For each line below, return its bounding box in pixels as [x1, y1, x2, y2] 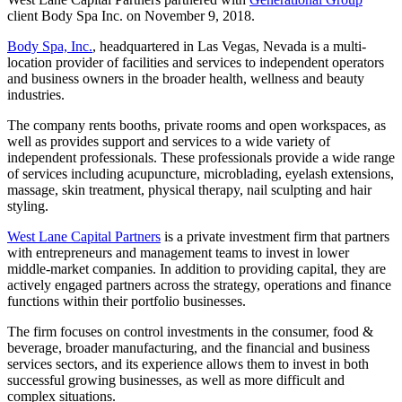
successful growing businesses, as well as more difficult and [7, 371, 345, 388]
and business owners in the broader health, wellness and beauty [7, 70, 364, 86]
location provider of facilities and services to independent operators [7, 54, 384, 70]
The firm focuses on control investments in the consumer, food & [7, 323, 373, 339]
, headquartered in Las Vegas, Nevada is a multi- [92, 38, 366, 54]
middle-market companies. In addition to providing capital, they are [7, 260, 386, 276]
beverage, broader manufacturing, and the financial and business [7, 339, 370, 355]
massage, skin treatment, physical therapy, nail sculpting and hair [7, 181, 371, 197]
